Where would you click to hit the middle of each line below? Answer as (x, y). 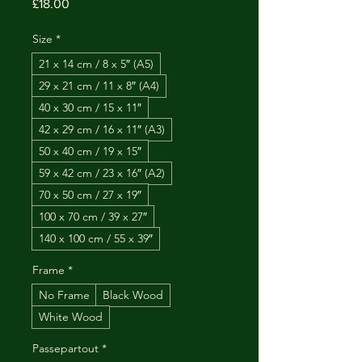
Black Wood (133, 295)
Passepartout (65, 348)
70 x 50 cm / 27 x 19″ (90, 195)
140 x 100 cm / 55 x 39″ (96, 238)
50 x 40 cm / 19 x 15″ (90, 151)
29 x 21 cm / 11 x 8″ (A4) (99, 86)
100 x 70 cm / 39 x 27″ (93, 217)
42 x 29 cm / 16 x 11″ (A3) (102, 129)
